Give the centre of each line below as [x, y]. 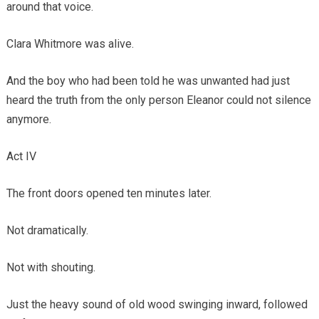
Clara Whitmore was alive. [70, 43]
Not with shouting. [51, 267]
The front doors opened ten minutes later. [109, 193]
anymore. [28, 119]
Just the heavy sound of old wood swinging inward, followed [157, 304]
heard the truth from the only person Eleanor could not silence [158, 100]
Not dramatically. [47, 230]
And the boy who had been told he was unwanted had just [148, 80]
